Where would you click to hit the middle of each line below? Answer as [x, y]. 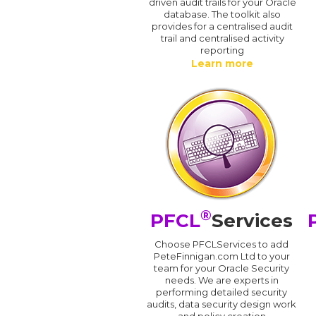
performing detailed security [222, 292]
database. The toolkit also [222, 14]
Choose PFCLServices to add [222, 244]
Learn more [222, 63]
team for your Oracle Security [222, 268]
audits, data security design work [222, 304]
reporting [222, 50]
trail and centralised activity [222, 38]
